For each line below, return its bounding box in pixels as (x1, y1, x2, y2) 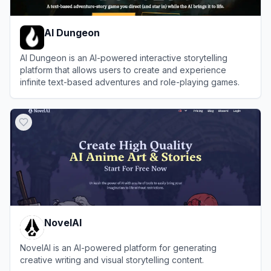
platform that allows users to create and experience (20, 65, 226, 75)
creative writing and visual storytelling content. (20, 255, 204, 265)
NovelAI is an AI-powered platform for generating (20, 243, 217, 253)
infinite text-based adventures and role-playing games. (20, 77, 240, 87)
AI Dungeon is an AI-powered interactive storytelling (20, 53, 227, 63)
